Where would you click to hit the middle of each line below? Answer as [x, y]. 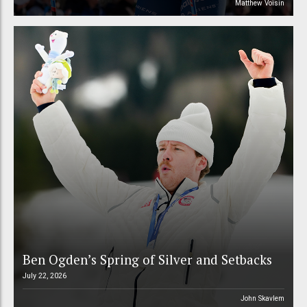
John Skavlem [263, 298]
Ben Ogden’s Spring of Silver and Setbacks [147, 260]
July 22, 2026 [44, 276]
